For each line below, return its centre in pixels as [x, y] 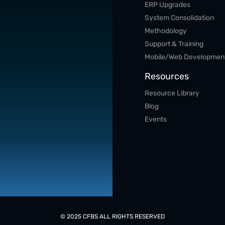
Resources [167, 76]
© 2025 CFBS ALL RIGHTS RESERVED [113, 216]
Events [156, 119]
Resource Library [172, 93]
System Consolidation [179, 18]
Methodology [166, 31]
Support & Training [174, 44]
